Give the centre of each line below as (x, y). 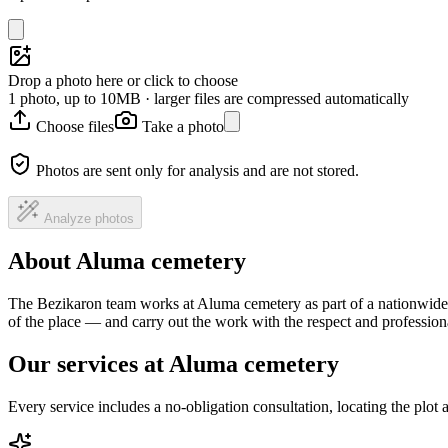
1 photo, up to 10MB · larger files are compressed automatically (208, 98)
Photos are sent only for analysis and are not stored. (197, 170)
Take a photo (183, 126)
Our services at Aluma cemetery (173, 364)
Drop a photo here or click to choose (123, 80)
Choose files (75, 126)
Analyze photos (89, 218)
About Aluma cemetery (127, 261)
